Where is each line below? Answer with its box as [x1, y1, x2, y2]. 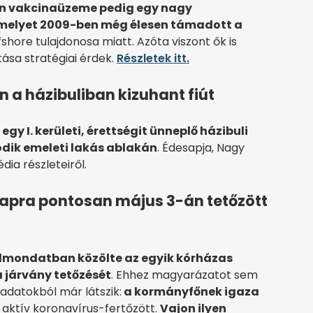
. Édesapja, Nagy [157, 140, 245, 156]
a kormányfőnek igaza [122, 284, 259, 300]
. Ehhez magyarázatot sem [111, 267, 258, 284]
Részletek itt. [117, 50, 189, 67]
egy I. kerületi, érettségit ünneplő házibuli [2, 123, 248, 140]
